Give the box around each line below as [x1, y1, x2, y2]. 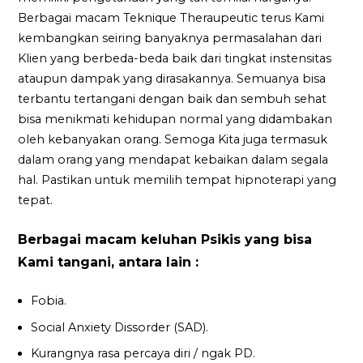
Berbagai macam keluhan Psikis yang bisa [18, 231, 313, 247]
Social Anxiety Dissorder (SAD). [31, 319, 209, 335]
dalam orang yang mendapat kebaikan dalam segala [18, 152, 329, 168]
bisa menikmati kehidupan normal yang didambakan [18, 112, 333, 127]
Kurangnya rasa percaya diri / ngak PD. [31, 345, 256, 361]
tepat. [18, 193, 57, 208]
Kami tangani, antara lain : [18, 254, 199, 270]
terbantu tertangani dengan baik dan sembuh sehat [18, 92, 327, 107]
